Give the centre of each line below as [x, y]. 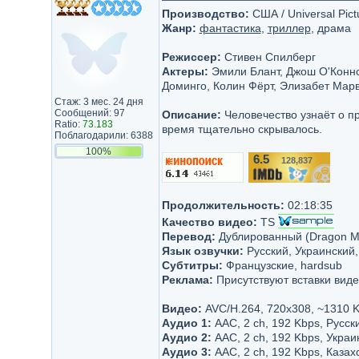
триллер [289, 28]
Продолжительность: [223, 205]
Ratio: [68, 124]
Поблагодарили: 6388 [103, 135]
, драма [331, 28]
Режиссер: [191, 57]
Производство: [205, 14]
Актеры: [185, 71]
